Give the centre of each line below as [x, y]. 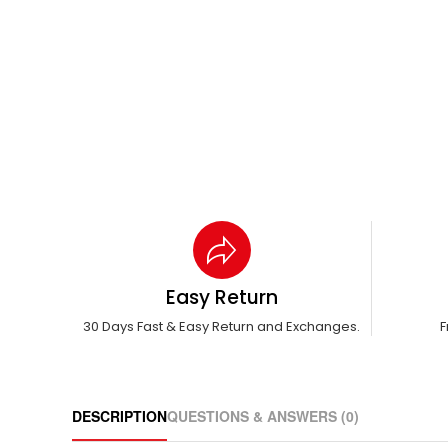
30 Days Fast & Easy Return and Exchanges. [221, 327]
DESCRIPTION [119, 416]
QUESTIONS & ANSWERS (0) [263, 416]
